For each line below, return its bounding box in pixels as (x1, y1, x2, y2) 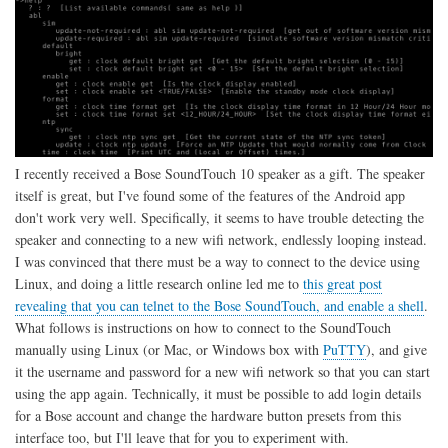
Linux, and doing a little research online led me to (15, 274, 303, 294)
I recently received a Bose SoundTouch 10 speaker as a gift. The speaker (15, 164, 425, 184)
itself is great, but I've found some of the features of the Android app (15, 186, 405, 206)
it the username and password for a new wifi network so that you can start (15, 362, 430, 382)
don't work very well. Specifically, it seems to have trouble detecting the (15, 208, 424, 228)
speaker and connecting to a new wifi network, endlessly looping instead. (15, 230, 427, 250)
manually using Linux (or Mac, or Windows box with (15, 340, 323, 360)
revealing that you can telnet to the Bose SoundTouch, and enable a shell (15, 296, 424, 316)
